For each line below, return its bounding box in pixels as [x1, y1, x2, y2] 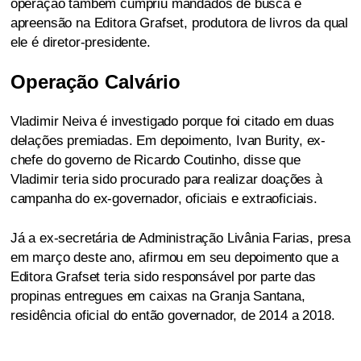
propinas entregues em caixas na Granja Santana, [10, 288, 305, 304]
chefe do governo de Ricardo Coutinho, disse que [10, 151, 301, 168]
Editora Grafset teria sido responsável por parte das [10, 268, 316, 284]
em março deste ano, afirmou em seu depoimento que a [10, 249, 339, 265]
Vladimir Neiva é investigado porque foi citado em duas [10, 113, 334, 129]
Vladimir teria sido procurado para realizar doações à [10, 171, 322, 187]
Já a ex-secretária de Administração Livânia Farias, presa [10, 230, 351, 246]
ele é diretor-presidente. [10, 34, 151, 50]
